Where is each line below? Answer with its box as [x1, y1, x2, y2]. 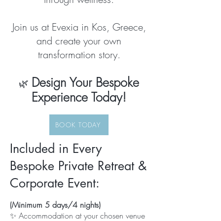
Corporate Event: [10, 175, 100, 191]
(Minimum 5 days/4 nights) [10, 199, 101, 210]
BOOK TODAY [55, 120, 101, 129]
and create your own [37, 34, 121, 47]
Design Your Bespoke [32, 74, 139, 91]
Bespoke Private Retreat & [10, 158, 147, 174]
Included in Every [10, 141, 102, 156]
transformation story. [37, 48, 120, 61]
